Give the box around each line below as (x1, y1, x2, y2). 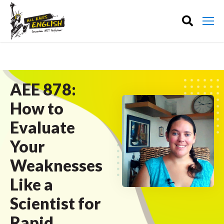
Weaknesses (10, 155, 102, 175)
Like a (10, 174, 53, 194)
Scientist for (10, 193, 100, 213)
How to (10, 98, 63, 118)
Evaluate (10, 117, 75, 137)
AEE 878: (10, 79, 76, 99)
